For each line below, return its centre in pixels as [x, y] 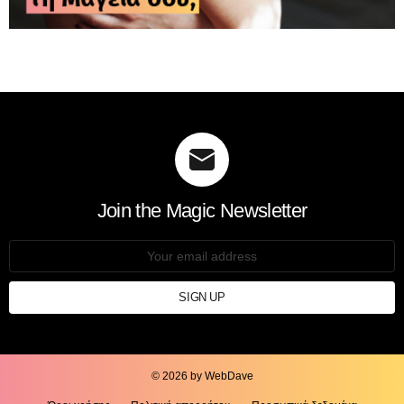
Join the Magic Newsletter [202, 211]
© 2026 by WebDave [202, 376]
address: [35, 262]
